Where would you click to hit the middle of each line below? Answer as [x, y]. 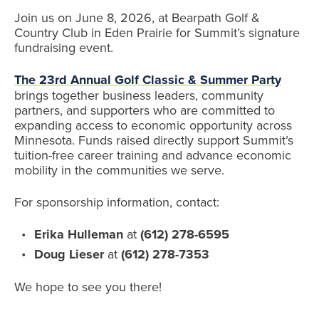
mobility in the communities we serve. [119, 170]
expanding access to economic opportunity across [153, 125]
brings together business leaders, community [139, 95]
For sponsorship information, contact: [117, 202]
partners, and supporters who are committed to [145, 110]
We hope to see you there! [88, 287]
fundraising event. [64, 47]
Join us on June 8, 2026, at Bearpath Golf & [137, 17]
